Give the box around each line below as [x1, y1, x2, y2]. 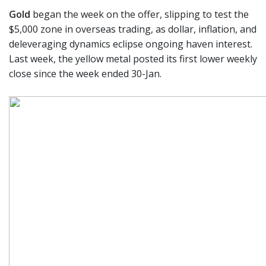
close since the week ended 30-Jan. [9, 67, 161, 80]
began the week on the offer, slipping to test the [30, 8, 249, 21]
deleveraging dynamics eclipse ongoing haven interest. [9, 37, 252, 50]
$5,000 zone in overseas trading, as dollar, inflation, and [9, 23, 256, 36]
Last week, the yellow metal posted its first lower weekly [9, 52, 257, 65]
